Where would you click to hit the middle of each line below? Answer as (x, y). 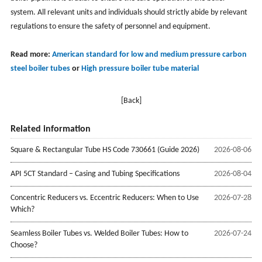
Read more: (31, 54)
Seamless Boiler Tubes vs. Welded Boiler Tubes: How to (99, 233)
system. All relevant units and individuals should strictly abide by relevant (129, 12)
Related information (50, 129)
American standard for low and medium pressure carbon (149, 54)
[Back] (131, 101)
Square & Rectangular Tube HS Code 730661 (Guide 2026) (105, 150)
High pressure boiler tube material (140, 68)
